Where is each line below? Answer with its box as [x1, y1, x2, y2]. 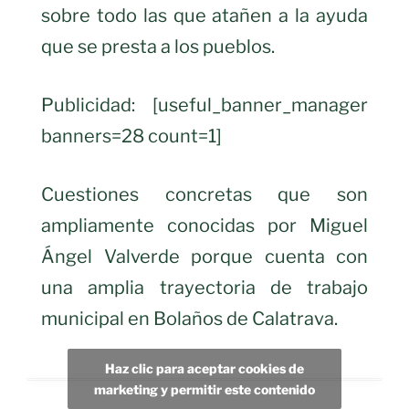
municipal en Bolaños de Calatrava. [41, 307, 338, 330]
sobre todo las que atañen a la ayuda [41, 4, 368, 26]
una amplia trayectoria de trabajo [41, 276, 368, 299]
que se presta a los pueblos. [41, 35, 275, 58]
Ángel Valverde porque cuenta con [41, 245, 368, 267]
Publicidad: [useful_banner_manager [41, 93, 368, 116]
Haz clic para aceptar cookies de [105, 361, 304, 377]
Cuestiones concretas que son [41, 183, 368, 205]
